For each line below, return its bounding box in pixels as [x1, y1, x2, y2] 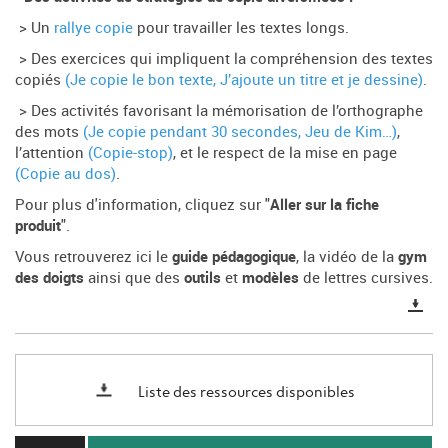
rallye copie [54, 16, 133, 37]
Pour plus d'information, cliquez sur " [15, 193, 270, 214]
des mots [15, 120, 83, 141]
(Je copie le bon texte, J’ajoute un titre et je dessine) [65, 68, 423, 89]
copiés [15, 68, 65, 89]
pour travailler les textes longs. [133, 16, 349, 37]
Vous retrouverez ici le [15, 245, 172, 266]
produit [15, 214, 61, 235]
